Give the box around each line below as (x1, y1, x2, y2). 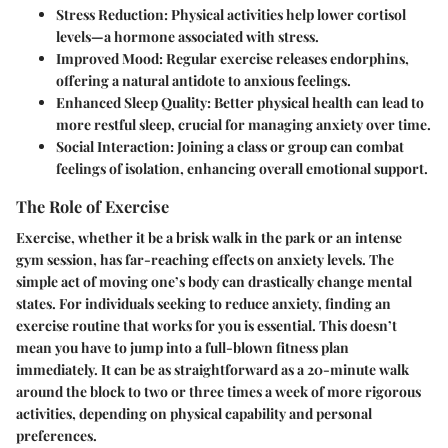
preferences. (16, 425, 97, 445)
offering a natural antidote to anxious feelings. (56, 70, 351, 90)
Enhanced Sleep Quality (56, 92, 207, 112)
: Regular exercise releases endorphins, (159, 48, 409, 68)
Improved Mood (56, 48, 159, 68)
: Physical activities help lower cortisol (164, 4, 406, 24)
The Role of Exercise (16, 194, 169, 217)
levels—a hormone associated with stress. (56, 26, 319, 46)
